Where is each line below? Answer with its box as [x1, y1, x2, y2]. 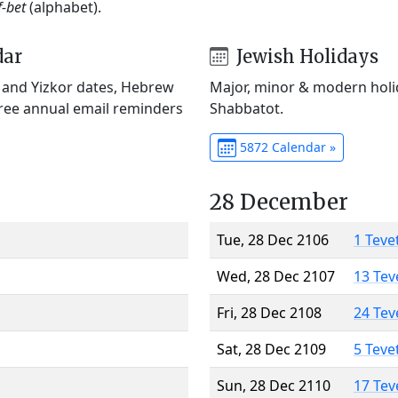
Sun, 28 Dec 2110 [217, 375, 330, 395]
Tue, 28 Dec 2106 [217, 229, 329, 250]
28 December [210, 187, 348, 216]
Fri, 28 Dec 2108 [217, 302, 322, 322]
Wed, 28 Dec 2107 [217, 266, 335, 286]
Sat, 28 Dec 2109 [217, 338, 326, 359]
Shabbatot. [210, 98, 283, 118]
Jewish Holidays [231, 44, 378, 68]
